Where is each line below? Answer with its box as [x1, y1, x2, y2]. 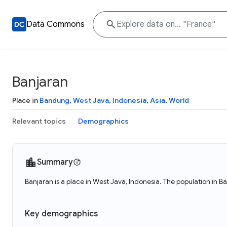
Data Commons [26, 19, 85, 29]
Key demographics [25, 209, 98, 219]
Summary [37, 157, 73, 167]
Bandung [40, 96, 69, 105]
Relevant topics [12, 117, 66, 126]
